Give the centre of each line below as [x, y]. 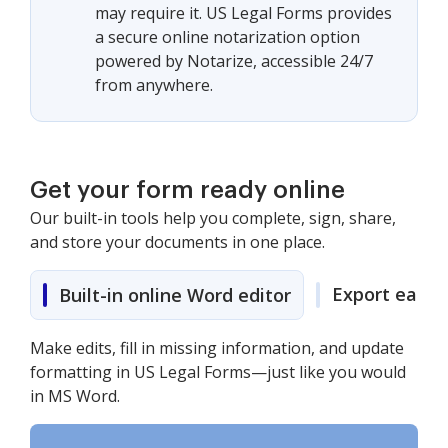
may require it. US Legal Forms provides [243, 13]
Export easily [389, 294]
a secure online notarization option [227, 37]
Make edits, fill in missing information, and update [217, 348]
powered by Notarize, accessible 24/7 [234, 61]
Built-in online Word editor [175, 295]
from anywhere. [154, 85]
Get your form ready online [187, 190]
